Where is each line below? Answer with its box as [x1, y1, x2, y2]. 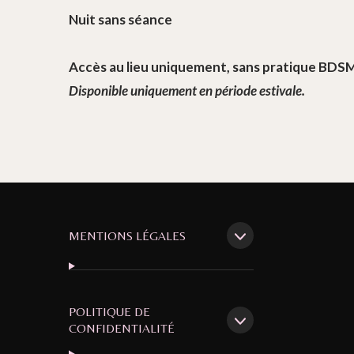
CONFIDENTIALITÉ [69, 321, 175, 337]
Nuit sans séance [69, 11, 172, 28]
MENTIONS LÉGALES [69, 228, 186, 243]
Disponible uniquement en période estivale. [69, 82, 305, 100]
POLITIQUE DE [69, 304, 150, 320]
